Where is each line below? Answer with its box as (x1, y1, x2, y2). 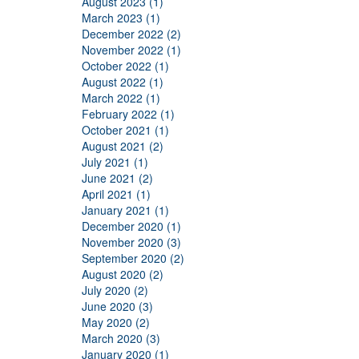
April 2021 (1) (82, 186, 151, 202)
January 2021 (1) (82, 202, 169, 218)
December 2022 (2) (82, 26, 181, 42)
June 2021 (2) (82, 170, 153, 186)
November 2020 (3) (82, 234, 181, 250)
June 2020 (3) (82, 298, 153, 314)
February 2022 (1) (82, 106, 175, 122)
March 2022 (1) (82, 90, 160, 106)
